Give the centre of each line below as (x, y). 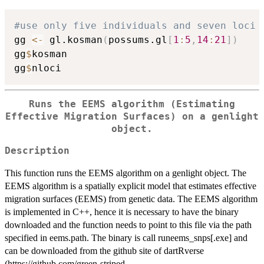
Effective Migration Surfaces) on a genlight (132, 117)
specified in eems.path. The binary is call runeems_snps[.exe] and (126, 237)
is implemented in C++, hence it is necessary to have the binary (122, 212)
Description (37, 151)
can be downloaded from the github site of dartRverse (104, 250)
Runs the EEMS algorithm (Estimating (132, 105)
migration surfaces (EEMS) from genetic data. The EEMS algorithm (131, 199)
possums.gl (138, 40)
